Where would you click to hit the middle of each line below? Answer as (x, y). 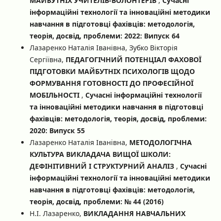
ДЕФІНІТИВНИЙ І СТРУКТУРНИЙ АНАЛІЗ (103, 166)
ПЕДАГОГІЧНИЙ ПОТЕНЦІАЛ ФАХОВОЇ (133, 59)
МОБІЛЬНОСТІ (55, 95)
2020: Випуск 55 (57, 130)
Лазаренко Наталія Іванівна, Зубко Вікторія (103, 47)
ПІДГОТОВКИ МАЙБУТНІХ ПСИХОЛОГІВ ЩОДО (112, 71)
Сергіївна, (47, 59)
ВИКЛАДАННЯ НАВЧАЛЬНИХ (134, 213)
